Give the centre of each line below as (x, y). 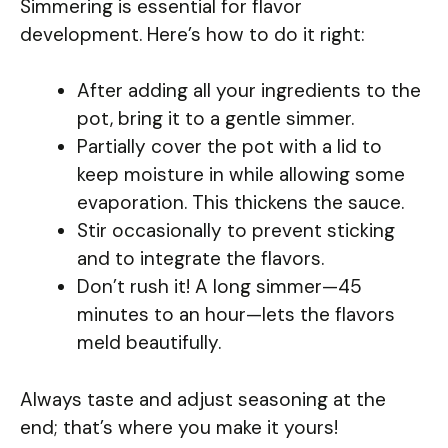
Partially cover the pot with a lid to (229, 147)
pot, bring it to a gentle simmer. (215, 119)
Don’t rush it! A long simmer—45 (219, 287)
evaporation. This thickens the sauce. (240, 203)
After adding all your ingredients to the (249, 91)
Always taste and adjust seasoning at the (203, 399)
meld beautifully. (149, 343)
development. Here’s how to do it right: (192, 34)
